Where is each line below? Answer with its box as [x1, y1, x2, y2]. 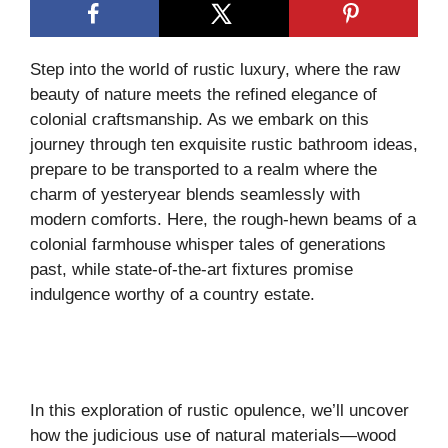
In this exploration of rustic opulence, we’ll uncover [30, 400, 409, 420]
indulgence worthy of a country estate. [30, 285, 315, 305]
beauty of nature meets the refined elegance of [30, 85, 377, 105]
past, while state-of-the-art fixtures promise [30, 260, 353, 280]
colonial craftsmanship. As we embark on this [30, 110, 369, 130]
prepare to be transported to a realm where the [30, 160, 377, 180]
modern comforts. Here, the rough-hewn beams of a [30, 210, 416, 230]
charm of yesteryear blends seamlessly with [30, 185, 360, 205]
